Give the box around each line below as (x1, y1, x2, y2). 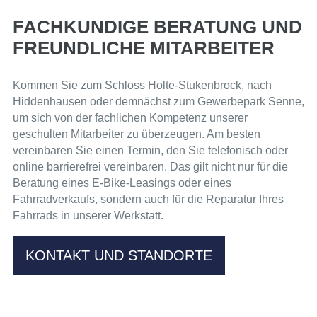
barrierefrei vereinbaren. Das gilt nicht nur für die (44, 161, 288, 173)
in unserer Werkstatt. (58, 209, 163, 222)
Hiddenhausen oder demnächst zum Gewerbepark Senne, (13, 96, 304, 108)
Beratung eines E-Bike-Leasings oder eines (13, 177, 231, 190)
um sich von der (13, 112, 95, 125)
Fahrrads (13, 209, 58, 222)
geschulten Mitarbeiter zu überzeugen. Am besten (13, 128, 260, 141)
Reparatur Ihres (206, 193, 284, 206)
